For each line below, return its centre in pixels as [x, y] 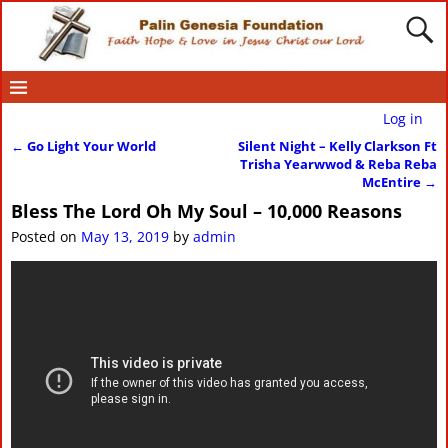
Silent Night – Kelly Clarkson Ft [338, 146]
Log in [402, 118]
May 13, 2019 [124, 236]
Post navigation [83, 164]
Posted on [45, 236]
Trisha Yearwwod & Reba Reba [339, 164]
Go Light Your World [89, 146]
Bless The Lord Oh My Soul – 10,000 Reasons [206, 211]
